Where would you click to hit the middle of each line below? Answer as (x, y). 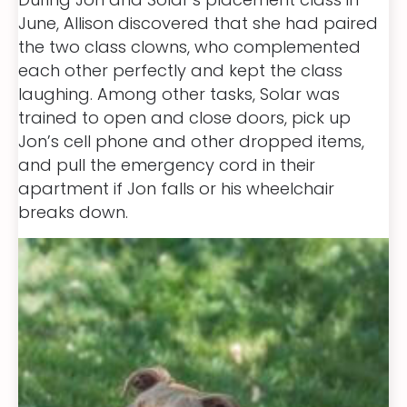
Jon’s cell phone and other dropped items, (191, 141)
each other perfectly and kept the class (180, 70)
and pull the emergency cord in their (167, 164)
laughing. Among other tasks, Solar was (179, 94)
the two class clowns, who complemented (189, 46)
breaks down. (73, 212)
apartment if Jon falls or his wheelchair (176, 188)
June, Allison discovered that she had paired (198, 23)
